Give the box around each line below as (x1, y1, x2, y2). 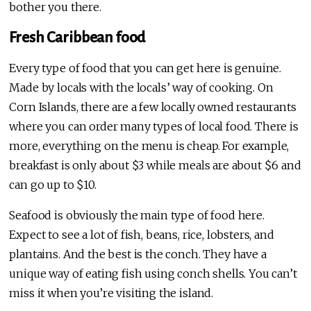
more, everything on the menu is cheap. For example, (9, 139, 289, 153)
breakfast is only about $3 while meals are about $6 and (9, 158, 301, 173)
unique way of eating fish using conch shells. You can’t (9, 267, 297, 281)
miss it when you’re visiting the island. (9, 286, 214, 301)
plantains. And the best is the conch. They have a (9, 247, 267, 262)
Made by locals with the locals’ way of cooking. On (9, 81, 274, 95)
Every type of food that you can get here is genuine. (9, 61, 282, 76)
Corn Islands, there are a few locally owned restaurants (9, 100, 296, 115)
